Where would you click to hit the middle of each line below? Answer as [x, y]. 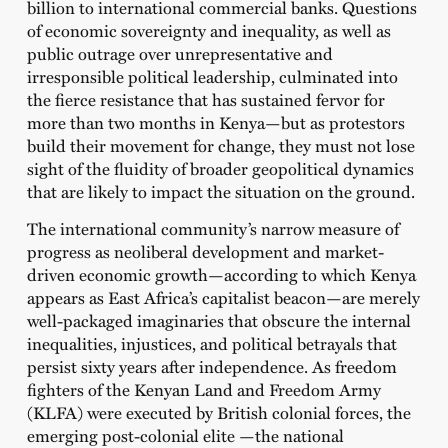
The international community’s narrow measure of [212, 228]
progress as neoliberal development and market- [205, 251]
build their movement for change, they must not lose [220, 145]
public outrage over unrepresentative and [179, 53]
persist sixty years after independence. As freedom [211, 366]
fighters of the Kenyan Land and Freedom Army [203, 389]
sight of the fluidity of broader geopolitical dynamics [220, 168]
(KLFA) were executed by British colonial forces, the [218, 412]
